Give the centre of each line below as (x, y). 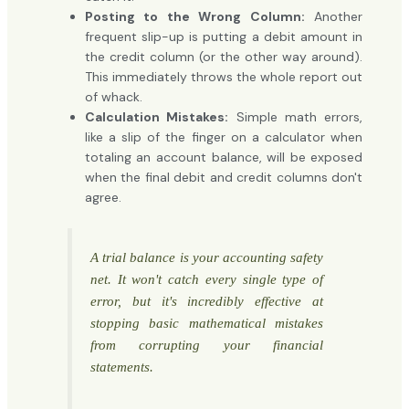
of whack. (113, 97)
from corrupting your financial (207, 345)
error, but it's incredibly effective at (207, 301)
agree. (103, 198)
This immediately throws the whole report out (224, 77)
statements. (121, 367)
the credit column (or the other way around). (224, 57)
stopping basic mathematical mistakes (207, 323)
